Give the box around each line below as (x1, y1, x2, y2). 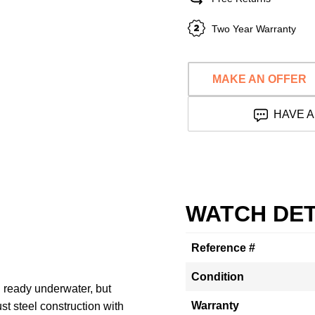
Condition (191, 271, 244, 283)
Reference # (191, 242, 255, 254)
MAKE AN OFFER (212, 73, 307, 85)
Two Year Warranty (211, 22, 296, 34)
